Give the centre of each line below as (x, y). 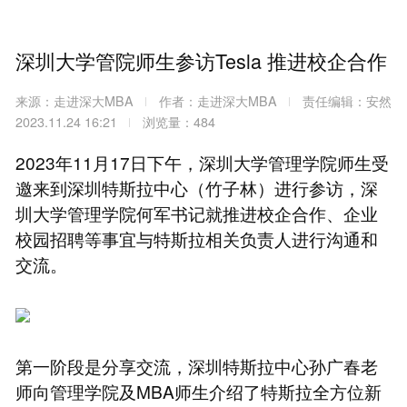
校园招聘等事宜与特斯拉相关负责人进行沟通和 (196, 238)
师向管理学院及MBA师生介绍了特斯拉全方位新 (198, 391)
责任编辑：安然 (345, 100)
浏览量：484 (177, 121)
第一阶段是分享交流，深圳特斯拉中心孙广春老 (196, 365)
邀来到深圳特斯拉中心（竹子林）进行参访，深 (196, 187)
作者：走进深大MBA (218, 100)
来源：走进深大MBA (76, 100)
